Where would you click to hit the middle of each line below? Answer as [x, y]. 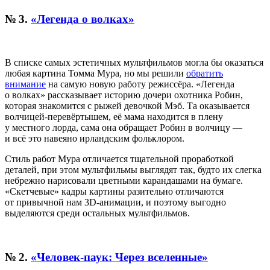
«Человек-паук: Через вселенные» [119, 257]
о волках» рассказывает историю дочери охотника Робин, [124, 95]
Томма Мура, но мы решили [127, 74]
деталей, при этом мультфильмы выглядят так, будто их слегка [133, 170]
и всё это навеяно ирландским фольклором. [95, 139]
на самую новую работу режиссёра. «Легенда [140, 84]
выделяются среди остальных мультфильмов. [97, 213]
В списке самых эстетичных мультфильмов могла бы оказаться [134, 63]
